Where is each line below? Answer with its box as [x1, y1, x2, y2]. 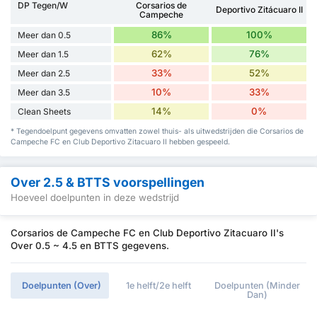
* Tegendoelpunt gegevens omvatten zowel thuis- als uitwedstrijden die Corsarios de [11, 126, 304, 136]
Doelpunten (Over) [22, 280, 102, 292]
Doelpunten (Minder [214, 280, 300, 292]
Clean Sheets [18, 105, 71, 117]
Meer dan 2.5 [18, 67, 70, 79]
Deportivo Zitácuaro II [215, 4, 303, 16]
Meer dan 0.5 [18, 29, 71, 40]
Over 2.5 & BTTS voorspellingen [11, 174, 204, 190]
